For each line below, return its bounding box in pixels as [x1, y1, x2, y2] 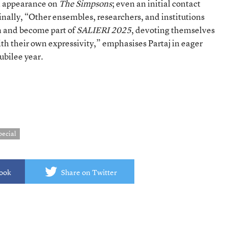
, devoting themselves [131, 23, 215, 36]
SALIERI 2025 [77, 23, 131, 36]
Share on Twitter [61, 167, 117, 177]
